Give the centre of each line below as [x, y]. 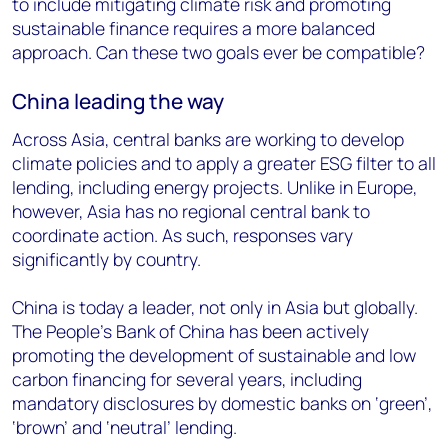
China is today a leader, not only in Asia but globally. [215, 307]
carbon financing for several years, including [187, 379]
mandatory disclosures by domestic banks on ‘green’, [222, 403]
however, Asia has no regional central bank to [191, 211]
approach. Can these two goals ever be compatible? [218, 52]
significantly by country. [106, 259]
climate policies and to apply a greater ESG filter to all [224, 163]
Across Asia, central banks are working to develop [208, 139]
